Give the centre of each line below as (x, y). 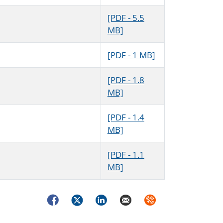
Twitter (83, 198)
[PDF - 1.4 (126, 117)
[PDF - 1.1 (126, 155)
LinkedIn (110, 198)
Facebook (63, 198)
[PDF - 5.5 (126, 18)
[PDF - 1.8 (126, 80)
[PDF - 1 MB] (131, 55)
